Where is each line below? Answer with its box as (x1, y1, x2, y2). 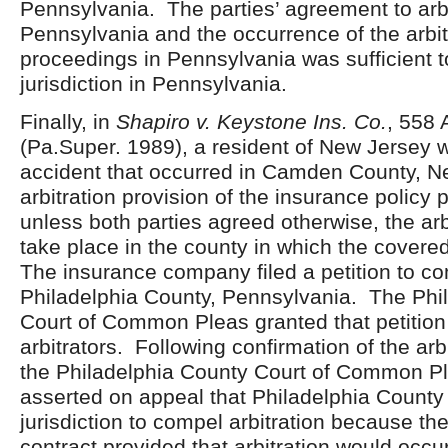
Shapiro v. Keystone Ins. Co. (116, 110, 387, 133)
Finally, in (20, 110, 116, 133)
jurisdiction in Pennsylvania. (20, 72, 287, 95)
